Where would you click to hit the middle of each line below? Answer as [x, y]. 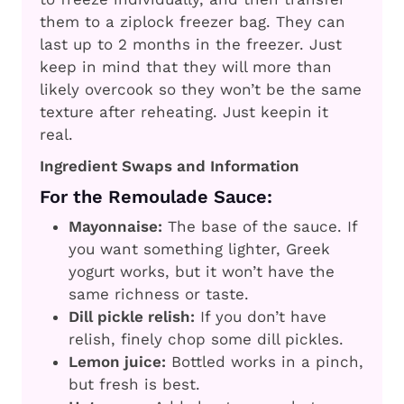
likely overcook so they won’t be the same [201, 90]
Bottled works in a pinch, [265, 362]
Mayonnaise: [115, 227]
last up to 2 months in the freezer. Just [191, 45]
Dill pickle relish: [132, 317]
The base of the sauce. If [260, 227]
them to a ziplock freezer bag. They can [193, 22]
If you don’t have [261, 317]
